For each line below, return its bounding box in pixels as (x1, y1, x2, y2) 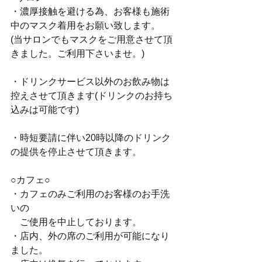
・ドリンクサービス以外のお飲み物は (11, 77, 170, 87)
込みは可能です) (11, 105, 79, 115)
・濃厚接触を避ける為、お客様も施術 (11, 6, 170, 16)
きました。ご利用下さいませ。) (11, 49, 144, 58)
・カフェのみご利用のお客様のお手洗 (11, 189, 170, 199)
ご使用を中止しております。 (11, 217, 142, 227)
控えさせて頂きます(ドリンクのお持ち (11, 91, 173, 101)
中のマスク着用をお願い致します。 (11, 20, 160, 30)
